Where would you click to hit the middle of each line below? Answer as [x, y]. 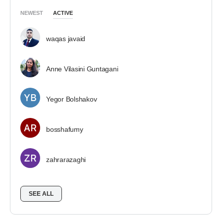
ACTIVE [63, 13]
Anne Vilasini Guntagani [82, 69]
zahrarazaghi [66, 160]
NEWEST [32, 13]
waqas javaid [66, 39]
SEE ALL [41, 194]
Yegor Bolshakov [72, 99]
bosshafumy [65, 129]
